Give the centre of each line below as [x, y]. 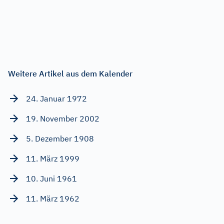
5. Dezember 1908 [60, 138]
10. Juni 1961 [51, 178]
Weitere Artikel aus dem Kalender [70, 73]
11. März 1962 [53, 198]
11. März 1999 [53, 158]
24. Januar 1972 [56, 98]
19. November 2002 [63, 118]
